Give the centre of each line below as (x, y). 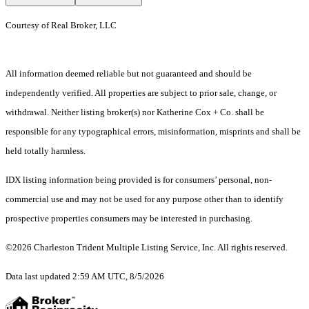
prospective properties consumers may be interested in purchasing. (129, 219)
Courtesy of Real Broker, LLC (63, 26)
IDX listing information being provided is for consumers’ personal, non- (139, 180)
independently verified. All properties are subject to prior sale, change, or (141, 93)
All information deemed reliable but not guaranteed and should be (129, 74)
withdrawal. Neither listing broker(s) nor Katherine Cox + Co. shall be (135, 112)
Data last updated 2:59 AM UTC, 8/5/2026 (85, 277)
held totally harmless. (46, 151)
